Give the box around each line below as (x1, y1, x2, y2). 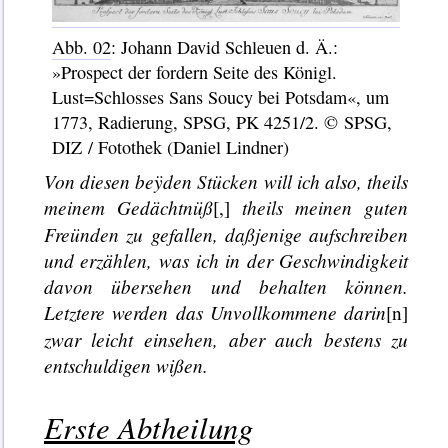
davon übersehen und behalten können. (43, 272, 409, 299)
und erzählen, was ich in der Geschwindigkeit (43, 246, 409, 273)
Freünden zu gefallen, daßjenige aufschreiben (43, 220, 409, 247)
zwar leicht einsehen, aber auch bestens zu (43, 325, 409, 352)
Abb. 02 (51, 35, 111, 60)
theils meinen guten (229, 193, 409, 220)
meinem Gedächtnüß (43, 193, 213, 220)
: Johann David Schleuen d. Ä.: (110, 35, 338, 60)
